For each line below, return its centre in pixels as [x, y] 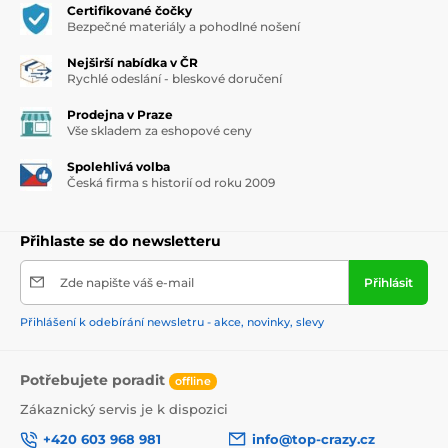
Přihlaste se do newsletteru [120, 240]
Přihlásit [388, 282]
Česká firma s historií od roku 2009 [171, 182]
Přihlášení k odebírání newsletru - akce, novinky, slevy [172, 321]
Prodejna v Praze [120, 114]
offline [193, 380]
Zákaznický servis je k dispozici [124, 408]
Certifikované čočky [129, 10]
